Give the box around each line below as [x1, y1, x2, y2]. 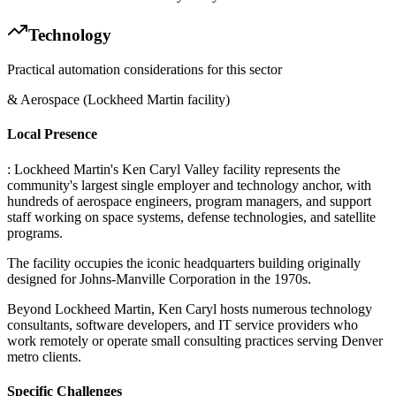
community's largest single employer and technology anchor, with [7, 177, 371, 193]
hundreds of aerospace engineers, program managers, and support [7, 193, 371, 209]
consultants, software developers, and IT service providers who [7, 316, 358, 332]
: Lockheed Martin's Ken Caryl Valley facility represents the [7, 161, 340, 177]
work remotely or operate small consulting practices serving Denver [7, 332, 383, 348]
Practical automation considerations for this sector [7, 62, 282, 78]
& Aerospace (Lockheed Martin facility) [7, 92, 230, 108]
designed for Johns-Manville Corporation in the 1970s [7, 270, 308, 286]
